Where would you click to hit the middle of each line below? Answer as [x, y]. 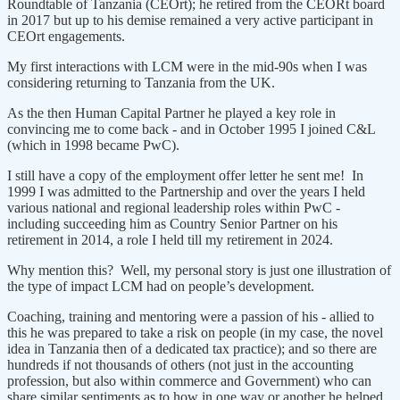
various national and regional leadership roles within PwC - [174, 207]
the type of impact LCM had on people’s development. [161, 286]
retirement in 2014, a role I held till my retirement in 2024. [170, 239]
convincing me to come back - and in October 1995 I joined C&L [191, 129]
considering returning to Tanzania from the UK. [143, 82]
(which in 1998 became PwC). [93, 145]
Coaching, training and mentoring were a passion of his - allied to [191, 316]
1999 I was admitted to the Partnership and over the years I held [186, 191]
